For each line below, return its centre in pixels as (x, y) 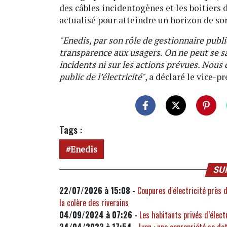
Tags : (71, 129)
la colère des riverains (94, 202)
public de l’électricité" (102, 77)
